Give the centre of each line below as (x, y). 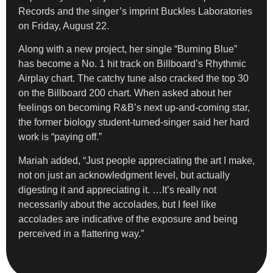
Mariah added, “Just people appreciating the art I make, (136, 160)
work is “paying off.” (60, 137)
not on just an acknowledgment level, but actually (124, 175)
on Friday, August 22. (64, 26)
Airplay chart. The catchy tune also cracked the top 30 (133, 79)
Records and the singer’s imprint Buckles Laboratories (135, 11)
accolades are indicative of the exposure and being (128, 219)
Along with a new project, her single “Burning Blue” (128, 49)
